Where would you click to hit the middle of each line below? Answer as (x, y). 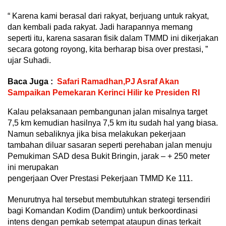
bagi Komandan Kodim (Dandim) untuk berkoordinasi (103, 210)
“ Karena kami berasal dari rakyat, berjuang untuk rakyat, (108, 16)
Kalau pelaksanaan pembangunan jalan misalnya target (107, 111)
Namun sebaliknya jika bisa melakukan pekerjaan (97, 134)
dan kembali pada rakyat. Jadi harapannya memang (100, 27)
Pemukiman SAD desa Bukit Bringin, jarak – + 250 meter (109, 156)
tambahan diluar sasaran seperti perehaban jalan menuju (110, 145)
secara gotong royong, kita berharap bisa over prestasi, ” (108, 49)
